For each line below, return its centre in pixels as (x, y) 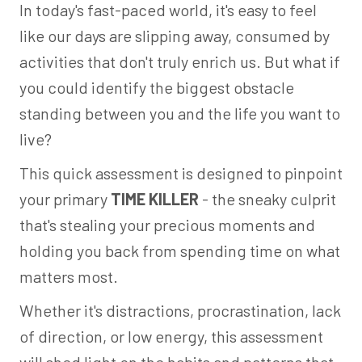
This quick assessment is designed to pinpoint (181, 173)
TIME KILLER (155, 199)
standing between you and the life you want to (180, 113)
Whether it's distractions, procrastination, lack (180, 310)
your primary (65, 199)
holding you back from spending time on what (180, 250)
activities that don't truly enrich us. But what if (180, 61)
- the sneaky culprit (267, 199)
